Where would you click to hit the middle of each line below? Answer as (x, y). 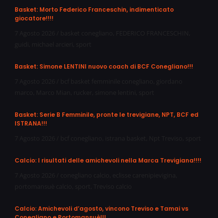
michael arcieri (52, 44)
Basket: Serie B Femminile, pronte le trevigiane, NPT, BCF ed (107, 114)
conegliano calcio (85, 175)
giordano (169, 81)
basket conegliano (87, 33)
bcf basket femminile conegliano (107, 81)
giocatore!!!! (34, 18)
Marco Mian (53, 92)
